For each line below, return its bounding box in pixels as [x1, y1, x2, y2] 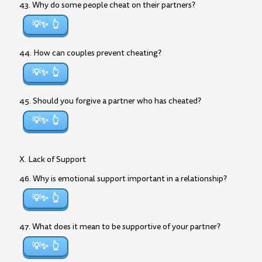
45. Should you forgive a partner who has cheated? [19, 95, 201, 106]
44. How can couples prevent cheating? [19, 47, 161, 58]
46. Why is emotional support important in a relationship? [19, 173, 227, 184]
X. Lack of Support [19, 154, 86, 165]
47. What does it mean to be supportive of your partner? [19, 221, 220, 232]
